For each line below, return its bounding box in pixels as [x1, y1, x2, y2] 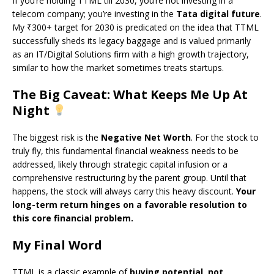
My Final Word [12, 237, 102, 254]
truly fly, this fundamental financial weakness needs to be [12, 145, 239, 157]
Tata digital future [176, 8, 260, 20]
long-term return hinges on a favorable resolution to [12, 199, 247, 211]
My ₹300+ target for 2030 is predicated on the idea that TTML [12, 21, 259, 34]
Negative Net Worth [101, 131, 191, 144]
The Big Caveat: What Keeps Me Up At [12, 86, 248, 103]
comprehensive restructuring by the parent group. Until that [12, 172, 246, 184]
